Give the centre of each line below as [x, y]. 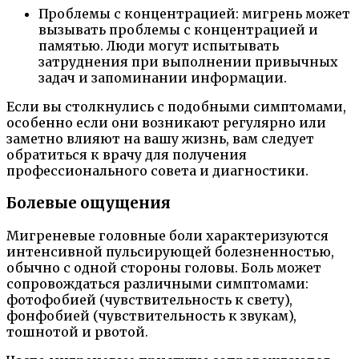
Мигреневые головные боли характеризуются [167, 235]
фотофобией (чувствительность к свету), [149, 299]
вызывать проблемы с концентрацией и [178, 30]
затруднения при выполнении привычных [188, 62]
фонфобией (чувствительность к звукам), [151, 315]
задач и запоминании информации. [163, 78]
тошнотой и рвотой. [77, 331]
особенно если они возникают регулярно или [166, 123]
